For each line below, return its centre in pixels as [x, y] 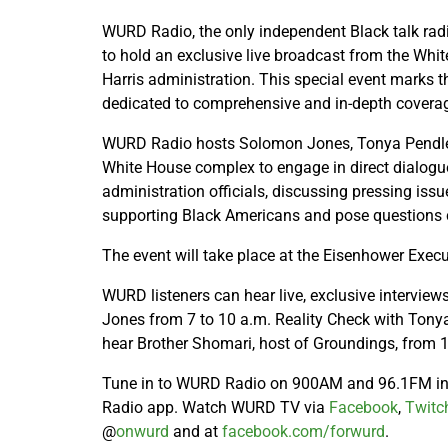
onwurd [142, 432]
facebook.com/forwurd [303, 432]
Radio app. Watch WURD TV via [215, 408]
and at [195, 432]
